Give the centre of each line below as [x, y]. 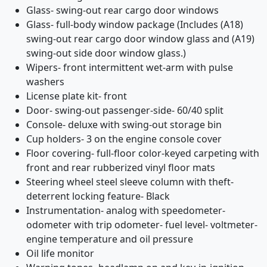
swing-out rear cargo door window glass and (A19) [140, 39]
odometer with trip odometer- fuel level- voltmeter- [142, 225]
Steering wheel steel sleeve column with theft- [130, 182]
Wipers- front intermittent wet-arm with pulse [130, 67]
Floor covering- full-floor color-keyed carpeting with [143, 153]
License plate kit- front [77, 96]
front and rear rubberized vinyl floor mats [121, 167]
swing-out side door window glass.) [106, 53]
